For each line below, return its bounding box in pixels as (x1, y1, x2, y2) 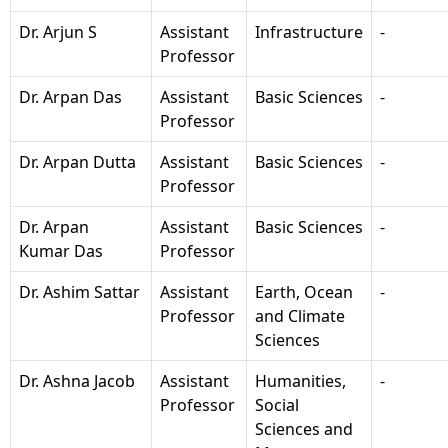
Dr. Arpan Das (19, 85, 122, 108)
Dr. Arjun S (19, 20, 97, 43)
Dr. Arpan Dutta (19, 150, 136, 173)
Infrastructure (255, 20, 363, 43)
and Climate (255, 304, 345, 327)
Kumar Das (19, 239, 103, 262)
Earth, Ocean (255, 280, 353, 303)
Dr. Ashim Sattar (19, 280, 140, 303)
